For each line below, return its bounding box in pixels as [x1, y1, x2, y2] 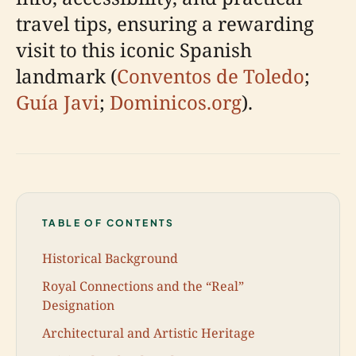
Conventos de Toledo [117, 63, 304, 89]
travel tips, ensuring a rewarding [16, 10, 314, 37]
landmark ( [16, 63, 117, 89]
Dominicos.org [110, 89, 242, 115]
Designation [42, 296, 114, 314]
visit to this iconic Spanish [16, 37, 252, 63]
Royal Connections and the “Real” [42, 277, 244, 295]
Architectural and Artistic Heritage [42, 323, 255, 342]
